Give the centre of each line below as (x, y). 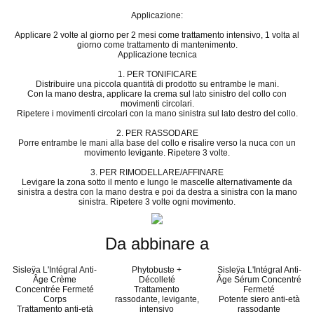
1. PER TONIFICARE (157, 75)
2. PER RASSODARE (157, 134)
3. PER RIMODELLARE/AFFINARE (157, 173)
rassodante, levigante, (157, 299)
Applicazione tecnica (157, 55)
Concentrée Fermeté (55, 289)
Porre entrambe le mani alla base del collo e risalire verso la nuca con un (157, 143)
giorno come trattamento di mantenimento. (157, 45)
